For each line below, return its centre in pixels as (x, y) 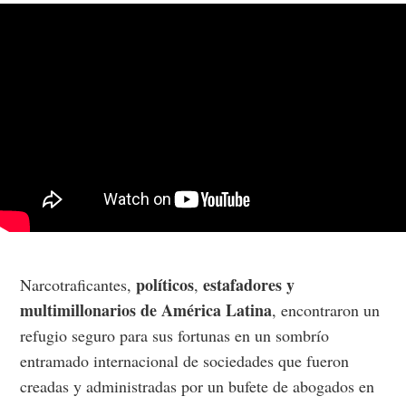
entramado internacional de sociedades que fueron (185, 361)
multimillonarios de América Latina (146, 310)
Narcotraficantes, (78, 285)
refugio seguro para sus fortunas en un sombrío (175, 336)
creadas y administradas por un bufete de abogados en (198, 387)
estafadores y (249, 285)
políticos (165, 285)
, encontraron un (326, 310)
